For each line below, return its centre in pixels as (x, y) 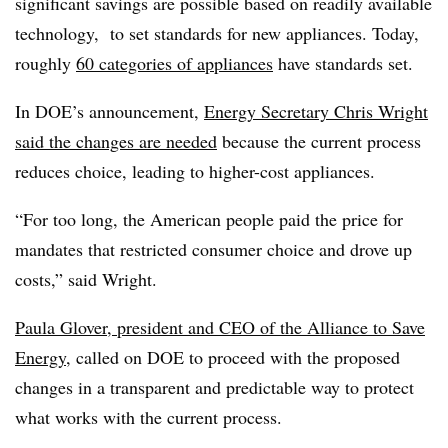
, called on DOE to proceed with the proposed (233, 357)
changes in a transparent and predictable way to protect (214, 387)
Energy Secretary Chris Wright (316, 111)
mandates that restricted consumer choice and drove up (213, 249)
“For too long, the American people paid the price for (209, 219)
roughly (45, 63)
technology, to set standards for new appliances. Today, (217, 33)
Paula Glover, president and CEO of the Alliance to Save (220, 327)
